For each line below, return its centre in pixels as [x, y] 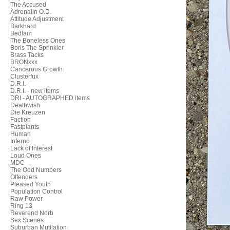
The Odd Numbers [36, 170]
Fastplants [25, 127]
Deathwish [25, 105]
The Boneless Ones [38, 41]
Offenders [24, 177]
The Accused [28, 5]
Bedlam [21, 33]
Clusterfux [24, 76]
